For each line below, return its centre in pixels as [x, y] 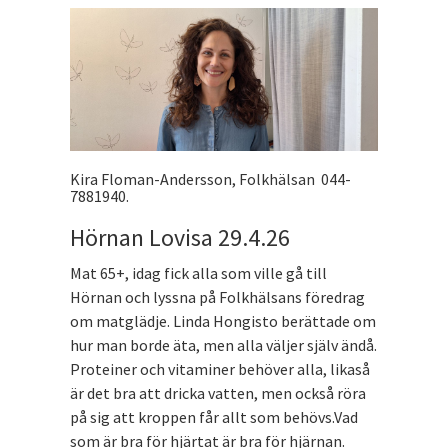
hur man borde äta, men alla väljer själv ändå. [223, 344]
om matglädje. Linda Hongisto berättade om [223, 320]
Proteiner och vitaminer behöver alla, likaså [220, 368]
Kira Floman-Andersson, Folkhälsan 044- [210, 178]
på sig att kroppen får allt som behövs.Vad [214, 416]
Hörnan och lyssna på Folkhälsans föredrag [217, 296]
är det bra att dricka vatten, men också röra [218, 392]
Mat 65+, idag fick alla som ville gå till [198, 272]
